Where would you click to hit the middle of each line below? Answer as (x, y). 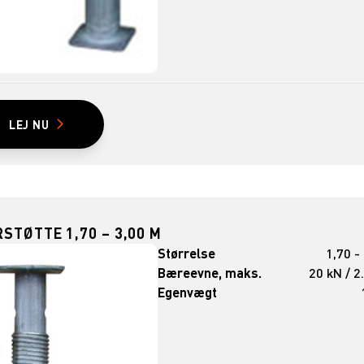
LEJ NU (29, 124)
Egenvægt (188, 292)
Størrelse (187, 253)
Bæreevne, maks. (210, 272)
